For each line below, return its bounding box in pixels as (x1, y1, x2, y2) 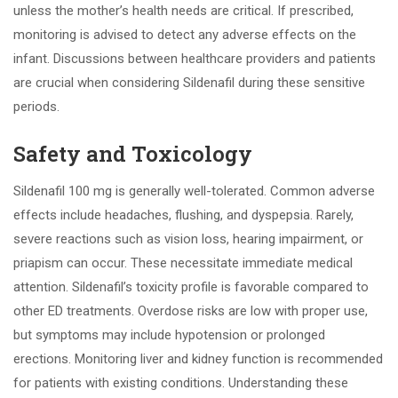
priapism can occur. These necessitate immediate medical (13, 255, 353, 271)
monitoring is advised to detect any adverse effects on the (13, 27, 356, 43)
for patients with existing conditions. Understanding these (13, 375, 348, 391)
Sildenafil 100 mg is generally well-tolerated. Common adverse (13, 183, 375, 199)
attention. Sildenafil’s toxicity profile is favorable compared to (13, 279, 369, 295)
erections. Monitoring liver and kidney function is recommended (13, 351, 383, 367)
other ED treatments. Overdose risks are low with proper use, (13, 303, 368, 319)
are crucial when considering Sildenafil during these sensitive (13, 75, 365, 91)
